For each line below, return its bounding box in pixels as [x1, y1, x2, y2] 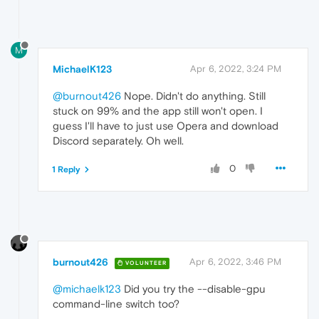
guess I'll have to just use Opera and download [53, 119, 278, 132]
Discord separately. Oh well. [53, 134, 184, 147]
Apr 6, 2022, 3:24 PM [190, 63, 281, 74]
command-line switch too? [53, 298, 179, 310]
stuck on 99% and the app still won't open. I [53, 104, 263, 117]
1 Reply [52, 164, 80, 174]
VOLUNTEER [123, 259, 167, 266]
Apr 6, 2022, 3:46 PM [189, 256, 281, 268]
